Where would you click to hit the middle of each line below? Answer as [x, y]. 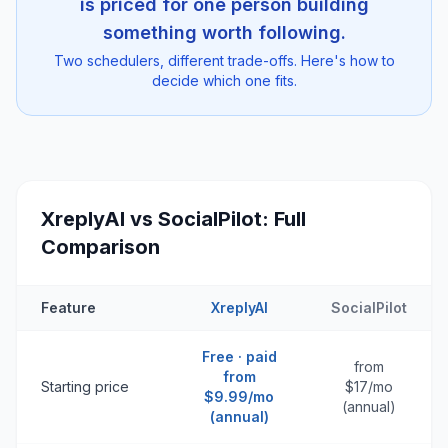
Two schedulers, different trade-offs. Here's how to [224, 60]
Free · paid [239, 356]
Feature [68, 307]
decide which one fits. [224, 80]
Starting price [85, 386]
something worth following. [224, 32]
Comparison [100, 247]
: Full [284, 219]
